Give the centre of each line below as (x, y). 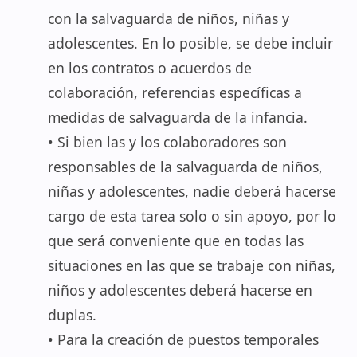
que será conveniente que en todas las (176, 241)
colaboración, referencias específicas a (175, 92)
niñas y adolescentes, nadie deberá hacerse (192, 191)
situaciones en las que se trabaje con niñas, (192, 265)
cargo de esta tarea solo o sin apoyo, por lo (192, 216)
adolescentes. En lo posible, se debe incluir (190, 43)
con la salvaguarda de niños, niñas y (169, 18)
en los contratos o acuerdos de (150, 68)
